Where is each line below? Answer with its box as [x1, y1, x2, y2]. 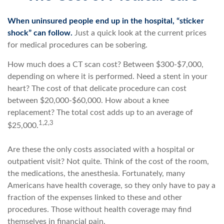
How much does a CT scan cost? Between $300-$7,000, [7, 60, 203, 68]
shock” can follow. [7, 29, 72, 37]
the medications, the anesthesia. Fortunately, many [7, 169, 185, 178]
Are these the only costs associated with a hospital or [7, 145, 194, 154]
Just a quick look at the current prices [72, 29, 206, 37]
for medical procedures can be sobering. [7, 41, 147, 49]
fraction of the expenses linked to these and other [7, 193, 182, 202]
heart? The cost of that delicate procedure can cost [7, 84, 186, 92]
